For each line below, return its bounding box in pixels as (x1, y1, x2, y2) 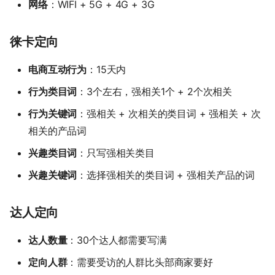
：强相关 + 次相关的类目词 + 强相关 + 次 (77, 107, 261, 120)
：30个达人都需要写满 (67, 233, 167, 246)
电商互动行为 (28, 63, 87, 76)
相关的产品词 (28, 124, 87, 137)
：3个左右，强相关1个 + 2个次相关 (77, 85, 233, 98)
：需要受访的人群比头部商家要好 (67, 255, 213, 268)
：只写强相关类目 (77, 146, 155, 159)
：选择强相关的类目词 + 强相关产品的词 (77, 168, 255, 181)
